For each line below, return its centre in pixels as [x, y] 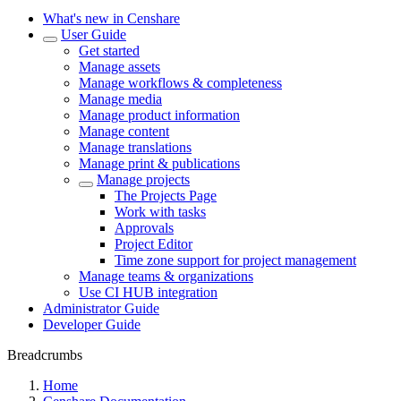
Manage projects [143, 179]
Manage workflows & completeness [180, 83]
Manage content [124, 131]
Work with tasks [160, 212]
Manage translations [135, 147]
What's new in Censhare [111, 18]
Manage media [120, 99]
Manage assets [119, 67]
